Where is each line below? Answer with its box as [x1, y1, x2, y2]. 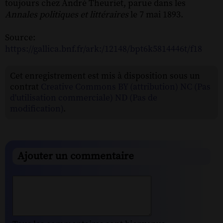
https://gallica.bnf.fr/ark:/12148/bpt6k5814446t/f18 [5, 43, 202, 55]
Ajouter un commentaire [17, 149, 134, 163]
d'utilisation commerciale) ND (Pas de [10, 92, 157, 104]
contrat [10, 81, 41, 93]
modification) [10, 103, 63, 114]
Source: [5, 31, 35, 43]
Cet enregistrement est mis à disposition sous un [10, 70, 200, 82]
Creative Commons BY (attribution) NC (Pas [41, 81, 211, 93]
